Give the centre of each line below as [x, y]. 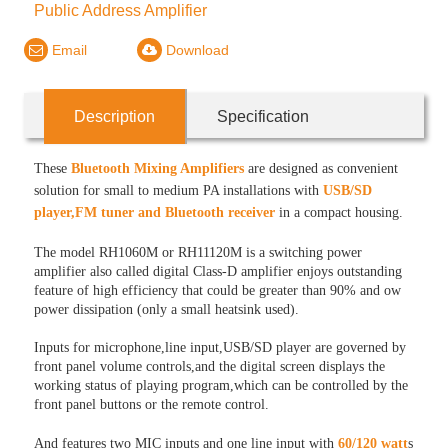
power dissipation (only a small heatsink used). [167, 309]
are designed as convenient [321, 168]
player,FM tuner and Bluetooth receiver [155, 212]
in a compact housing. [339, 212]
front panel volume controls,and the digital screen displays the [210, 366]
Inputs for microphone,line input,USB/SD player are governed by [220, 347]
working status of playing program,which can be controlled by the [221, 385]
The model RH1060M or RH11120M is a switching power [198, 252]
